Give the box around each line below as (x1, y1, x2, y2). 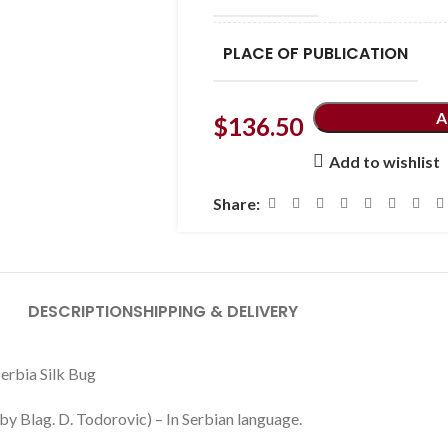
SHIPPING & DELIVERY (133, 300, 298, 323)
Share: (212, 194, 260, 213)
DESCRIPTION (28, 300, 133, 323)
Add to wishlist (328, 151, 440, 171)
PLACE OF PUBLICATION (222, 42, 408, 65)
